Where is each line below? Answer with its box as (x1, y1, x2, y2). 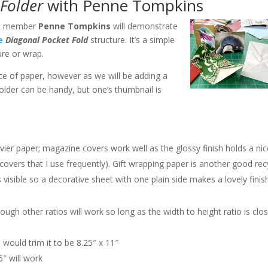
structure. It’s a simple (88, 34, 175, 45)
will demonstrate (111, 20, 178, 32)
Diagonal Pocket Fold (5, 34, 89, 45)
